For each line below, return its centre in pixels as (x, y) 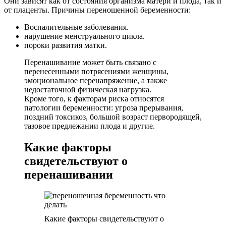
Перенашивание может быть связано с (90, 62)
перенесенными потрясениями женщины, (96, 71)
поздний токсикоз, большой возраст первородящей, (113, 117)
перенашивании (69, 174)
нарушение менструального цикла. (84, 36)
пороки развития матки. (66, 45)
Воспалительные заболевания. (76, 27)
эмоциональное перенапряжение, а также (96, 80)
